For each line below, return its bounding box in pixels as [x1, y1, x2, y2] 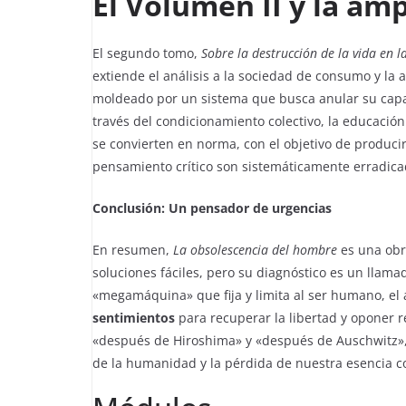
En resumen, [92, 241, 173, 258]
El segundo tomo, [92, 44, 201, 62]
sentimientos [92, 309, 175, 326]
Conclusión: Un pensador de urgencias [92, 199, 332, 217]
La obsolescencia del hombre [173, 241, 337, 258]
